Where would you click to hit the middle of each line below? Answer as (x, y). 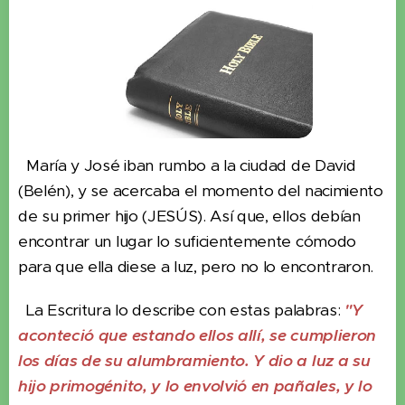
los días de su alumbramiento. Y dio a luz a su (194, 361)
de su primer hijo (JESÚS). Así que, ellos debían (189, 217)
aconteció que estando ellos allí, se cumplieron (197, 336)
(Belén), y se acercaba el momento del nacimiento (201, 191)
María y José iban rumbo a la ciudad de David (187, 166)
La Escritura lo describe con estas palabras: (181, 311)
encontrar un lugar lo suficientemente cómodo (187, 242)
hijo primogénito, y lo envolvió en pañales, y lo (195, 386)
